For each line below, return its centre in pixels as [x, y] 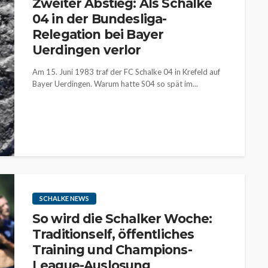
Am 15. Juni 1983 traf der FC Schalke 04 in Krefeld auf [126, 72]
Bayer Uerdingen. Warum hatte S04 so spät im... [115, 84]
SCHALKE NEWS [64, 198]
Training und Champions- [112, 250]
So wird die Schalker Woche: [122, 219]
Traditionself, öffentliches [113, 234]
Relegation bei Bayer [98, 34]
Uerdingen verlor [87, 50]
